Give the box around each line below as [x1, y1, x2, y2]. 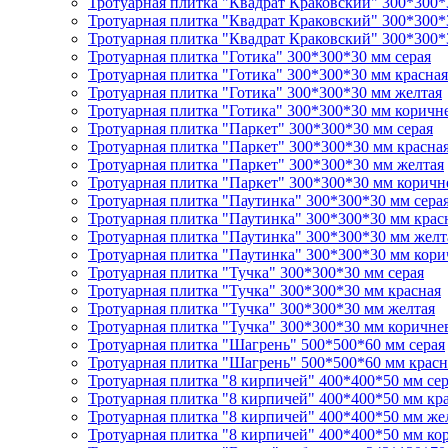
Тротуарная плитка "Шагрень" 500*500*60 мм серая [88, 336, 445, 353]
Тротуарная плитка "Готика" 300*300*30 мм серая [88, 48, 431, 65]
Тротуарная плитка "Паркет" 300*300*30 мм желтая [88, 156, 444, 173]
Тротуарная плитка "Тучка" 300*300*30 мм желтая [88, 300, 435, 317]
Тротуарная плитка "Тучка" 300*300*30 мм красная [88, 282, 441, 299]
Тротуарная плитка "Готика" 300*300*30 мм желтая [88, 84, 442, 101]
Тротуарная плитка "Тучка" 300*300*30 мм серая [88, 264, 424, 281]
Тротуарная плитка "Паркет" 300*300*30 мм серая [88, 120, 433, 137]
